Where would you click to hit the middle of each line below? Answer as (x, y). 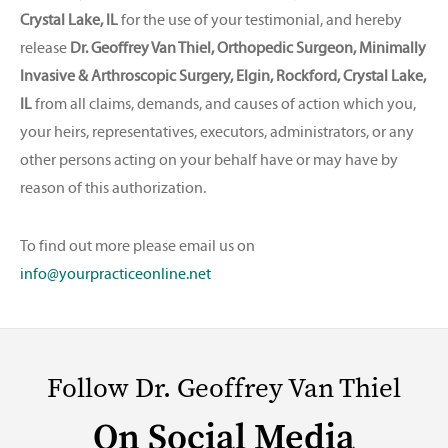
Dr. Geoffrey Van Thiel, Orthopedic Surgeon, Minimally (248, 47)
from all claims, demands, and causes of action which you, (224, 103)
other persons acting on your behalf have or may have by (209, 159)
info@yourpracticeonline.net (115, 273)
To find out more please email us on (137, 245)
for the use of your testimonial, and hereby (260, 19)
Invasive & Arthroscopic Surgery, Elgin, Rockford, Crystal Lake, (223, 75)
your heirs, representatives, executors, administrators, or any (217, 131)
